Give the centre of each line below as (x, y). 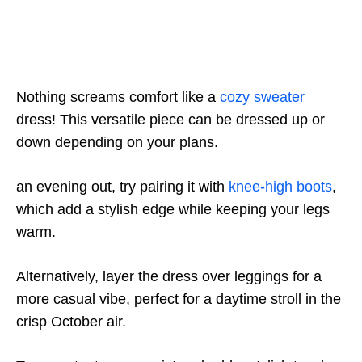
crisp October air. (71, 322)
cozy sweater (262, 97)
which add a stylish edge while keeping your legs (173, 210)
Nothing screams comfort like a (118, 97)
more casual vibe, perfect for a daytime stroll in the (179, 299)
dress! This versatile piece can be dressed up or (170, 120)
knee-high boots (280, 187)
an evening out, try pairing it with (122, 187)
